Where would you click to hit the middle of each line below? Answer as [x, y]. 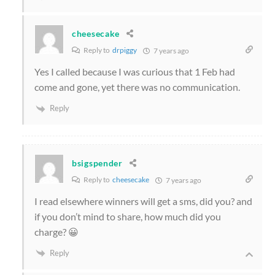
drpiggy [125, 50]
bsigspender [97, 163]
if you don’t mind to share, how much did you [128, 216]
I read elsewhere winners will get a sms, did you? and [143, 201]
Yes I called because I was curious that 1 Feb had [135, 71]
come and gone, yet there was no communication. [137, 87]
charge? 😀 [56, 231]
